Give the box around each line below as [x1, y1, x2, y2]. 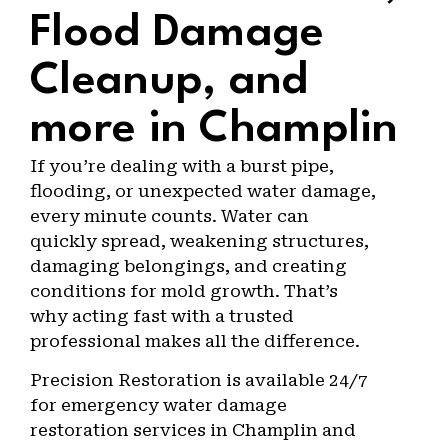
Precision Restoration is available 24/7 [30, 370, 368, 391]
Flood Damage [30, 11, 325, 56]
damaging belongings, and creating [30, 256, 347, 276]
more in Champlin [30, 107, 399, 152]
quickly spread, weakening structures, [30, 231, 369, 251]
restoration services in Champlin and [30, 420, 356, 441]
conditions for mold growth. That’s [30, 281, 338, 301]
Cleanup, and [30, 59, 309, 104]
